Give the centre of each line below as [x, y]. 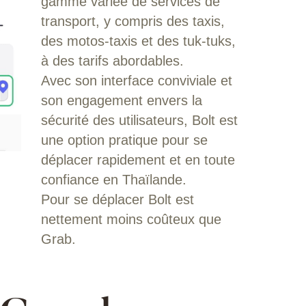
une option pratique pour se [124, 140]
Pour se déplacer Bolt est [117, 199]
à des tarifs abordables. [112, 60]
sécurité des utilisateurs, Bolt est [139, 120]
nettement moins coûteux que [131, 219]
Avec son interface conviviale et [136, 80]
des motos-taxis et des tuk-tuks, [138, 41]
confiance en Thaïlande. [113, 179]
